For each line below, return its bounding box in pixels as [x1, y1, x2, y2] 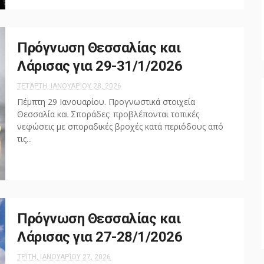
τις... [17, 133, 32, 144]
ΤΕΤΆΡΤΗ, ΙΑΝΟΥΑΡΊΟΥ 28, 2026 [17, 82, 121, 90]
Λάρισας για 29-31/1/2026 [17, 58, 182, 74]
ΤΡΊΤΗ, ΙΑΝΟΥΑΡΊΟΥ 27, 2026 [17, 253, 111, 261]
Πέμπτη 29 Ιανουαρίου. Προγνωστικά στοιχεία [17, 96, 195, 107]
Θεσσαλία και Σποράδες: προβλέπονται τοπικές [17, 108, 199, 120]
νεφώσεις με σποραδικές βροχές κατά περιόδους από [17, 121, 223, 132]
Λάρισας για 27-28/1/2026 [17, 229, 182, 245]
